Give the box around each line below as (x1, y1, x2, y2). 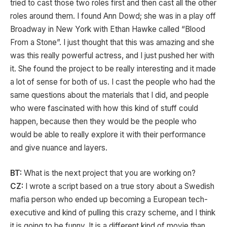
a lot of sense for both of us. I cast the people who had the (10, 77, 215, 87)
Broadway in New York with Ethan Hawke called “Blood (10, 24, 205, 34)
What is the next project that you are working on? (24, 168, 196, 178)
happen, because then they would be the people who (10, 117, 197, 127)
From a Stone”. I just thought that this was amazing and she (10, 37, 214, 48)
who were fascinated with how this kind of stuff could (10, 103, 198, 113)
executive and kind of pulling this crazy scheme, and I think (10, 208, 215, 218)
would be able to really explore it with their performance (10, 130, 206, 140)
